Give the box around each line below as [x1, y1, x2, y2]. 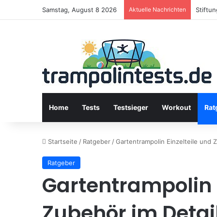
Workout [162, 103, 191, 111]
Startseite [46, 138, 77, 145]
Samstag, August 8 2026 [42, 6, 117, 14]
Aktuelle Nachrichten [129, 6, 186, 13]
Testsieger [113, 103, 148, 111]
